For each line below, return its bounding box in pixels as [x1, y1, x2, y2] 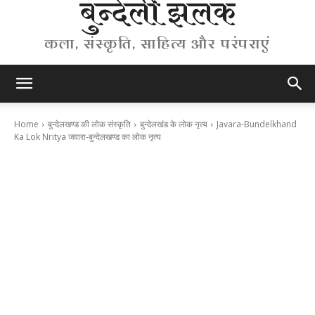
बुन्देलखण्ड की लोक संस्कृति [48, 118, 131, 131]
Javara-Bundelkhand [217, 118, 297, 131]
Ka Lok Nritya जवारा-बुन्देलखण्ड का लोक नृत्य [14, 131, 161, 143]
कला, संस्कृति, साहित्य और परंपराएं [44, 31, 271, 57]
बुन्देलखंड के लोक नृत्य [140, 118, 207, 131]
